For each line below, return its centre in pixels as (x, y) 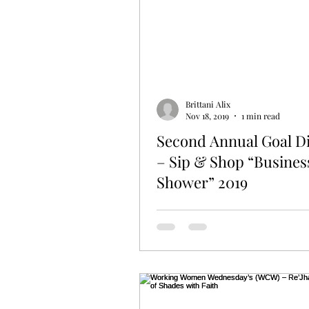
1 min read (261, 116)
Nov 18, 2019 (207, 116)
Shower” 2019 (202, 182)
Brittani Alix (208, 104)
